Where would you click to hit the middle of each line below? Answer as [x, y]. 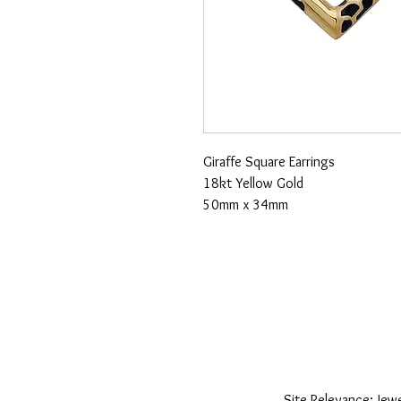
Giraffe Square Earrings [269, 162]
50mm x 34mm [246, 205]
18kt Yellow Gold [253, 183]
